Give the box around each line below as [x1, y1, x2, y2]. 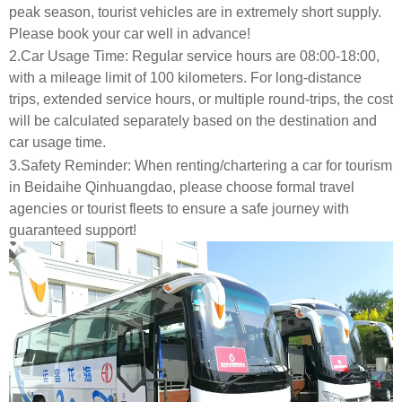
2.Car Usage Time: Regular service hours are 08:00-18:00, [9, 48, 380, 65]
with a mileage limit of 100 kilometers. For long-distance [9, 70, 362, 86]
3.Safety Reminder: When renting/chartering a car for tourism [9, 157, 392, 173]
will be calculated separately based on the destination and [9, 113, 377, 129]
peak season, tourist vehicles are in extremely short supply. [9, 4, 381, 20]
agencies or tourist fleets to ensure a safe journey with [9, 200, 349, 216]
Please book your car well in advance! [9, 25, 250, 41]
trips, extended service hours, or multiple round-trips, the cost [9, 92, 393, 108]
